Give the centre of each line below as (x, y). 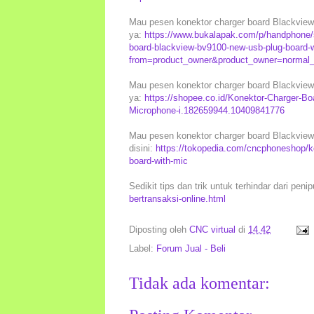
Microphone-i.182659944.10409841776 (207, 110)
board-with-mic (158, 161)
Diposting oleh (159, 229)
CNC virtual (212, 229)
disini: (142, 148)
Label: (143, 248)
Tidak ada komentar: (199, 283)
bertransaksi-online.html (177, 198)
